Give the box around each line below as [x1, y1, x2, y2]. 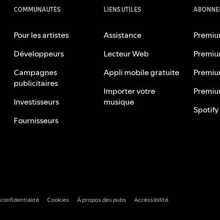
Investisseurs [14, 96, 59, 107]
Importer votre [104, 85, 156, 96]
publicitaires [14, 77, 58, 88]
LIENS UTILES [104, 5, 141, 14]
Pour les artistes [14, 29, 69, 40]
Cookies [47, 195, 69, 204]
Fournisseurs [14, 114, 59, 126]
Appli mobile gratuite [104, 66, 180, 78]
